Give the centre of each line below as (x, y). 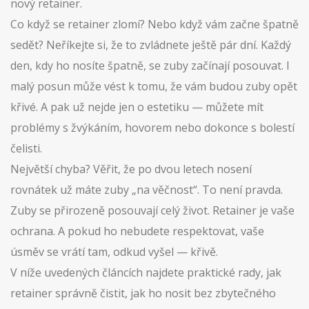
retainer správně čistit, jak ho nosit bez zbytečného (143, 293)
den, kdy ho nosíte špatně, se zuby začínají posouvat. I (150, 66)
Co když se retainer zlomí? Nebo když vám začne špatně (154, 24)
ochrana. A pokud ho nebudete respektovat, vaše (137, 231)
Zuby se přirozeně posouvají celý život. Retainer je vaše (152, 210)
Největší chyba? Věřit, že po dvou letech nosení (131, 169)
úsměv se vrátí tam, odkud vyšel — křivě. (114, 252)
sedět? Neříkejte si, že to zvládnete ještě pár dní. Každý (151, 45)
